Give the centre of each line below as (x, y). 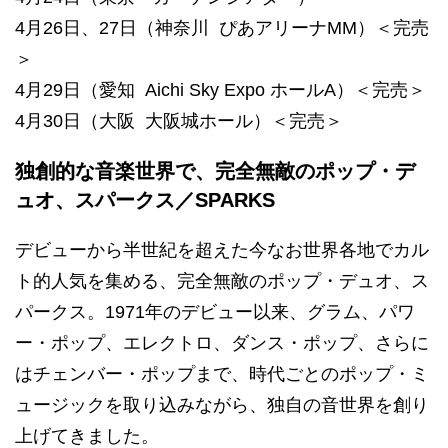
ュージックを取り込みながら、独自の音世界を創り (222, 404)
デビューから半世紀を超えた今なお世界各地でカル (222, 249)
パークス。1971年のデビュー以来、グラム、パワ (215, 311)
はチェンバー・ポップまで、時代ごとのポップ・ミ (222, 373)
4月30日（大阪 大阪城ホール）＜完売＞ (179, 120)
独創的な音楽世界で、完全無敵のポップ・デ (215, 170)
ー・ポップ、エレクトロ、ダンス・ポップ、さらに (222, 342)
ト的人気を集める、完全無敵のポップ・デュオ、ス (222, 280)
